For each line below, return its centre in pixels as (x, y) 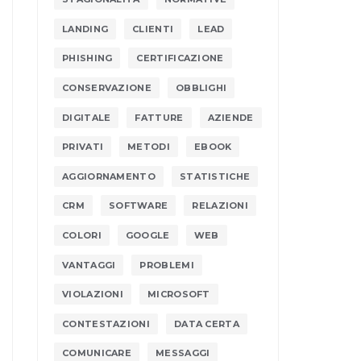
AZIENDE (230, 117)
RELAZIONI (220, 206)
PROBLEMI (167, 265)
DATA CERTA (206, 324)
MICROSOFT (179, 295)
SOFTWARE (138, 206)
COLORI (82, 235)
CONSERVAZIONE (107, 87)
